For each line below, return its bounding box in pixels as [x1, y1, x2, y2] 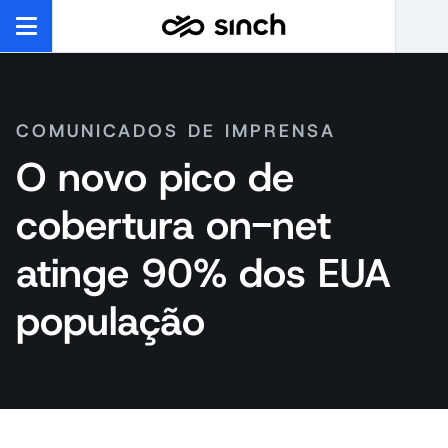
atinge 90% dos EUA [16, 246, 391, 300]
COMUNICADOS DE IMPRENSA [16, 119, 336, 143]
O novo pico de [16, 150, 294, 204]
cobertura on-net [16, 198, 331, 252]
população [16, 294, 205, 348]
